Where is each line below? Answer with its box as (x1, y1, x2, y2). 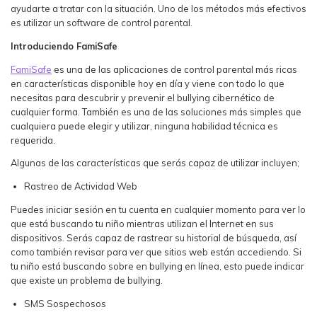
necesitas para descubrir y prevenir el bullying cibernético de (11, 91, 275, 103)
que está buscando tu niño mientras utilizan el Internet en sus (11, 217, 274, 229)
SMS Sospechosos (24, 297, 107, 309)
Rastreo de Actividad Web (24, 180, 138, 192)
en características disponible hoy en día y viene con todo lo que (11, 77, 284, 89)
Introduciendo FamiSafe (11, 40, 117, 52)
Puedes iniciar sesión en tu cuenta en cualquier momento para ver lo (11, 203, 306, 215)
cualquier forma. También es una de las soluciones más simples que (11, 105, 301, 117)
